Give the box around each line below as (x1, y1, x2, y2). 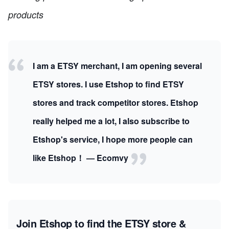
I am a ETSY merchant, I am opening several (33, 59, 202, 72)
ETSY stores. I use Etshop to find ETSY (33, 78, 184, 90)
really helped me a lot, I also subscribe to (33, 114, 190, 127)
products (8, 8, 43, 21)
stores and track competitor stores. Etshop (33, 96, 198, 108)
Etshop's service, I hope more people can (33, 133, 193, 145)
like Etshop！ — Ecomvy (33, 151, 130, 164)
